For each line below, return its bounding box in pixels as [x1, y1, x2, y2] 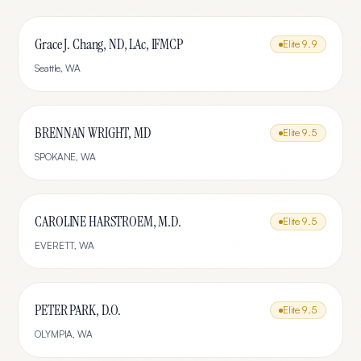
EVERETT [35, 239, 75, 251]
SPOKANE [35, 151, 77, 163]
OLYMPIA [35, 328, 73, 340]
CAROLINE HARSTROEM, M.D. [35, 212, 181, 231]
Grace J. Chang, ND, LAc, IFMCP [35, 35, 183, 54]
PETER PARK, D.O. [35, 301, 121, 320]
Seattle [35, 62, 61, 74]
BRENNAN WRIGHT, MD [35, 123, 151, 143]
